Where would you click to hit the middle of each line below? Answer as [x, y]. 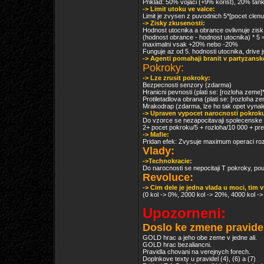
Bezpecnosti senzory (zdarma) [187, 85]
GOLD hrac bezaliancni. [177, 245]
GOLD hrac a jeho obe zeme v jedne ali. [200, 237]
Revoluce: [168, 177]
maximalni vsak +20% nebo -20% [190, 44]
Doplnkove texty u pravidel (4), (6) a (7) [199, 259]
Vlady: [159, 151]
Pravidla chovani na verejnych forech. [197, 252]
